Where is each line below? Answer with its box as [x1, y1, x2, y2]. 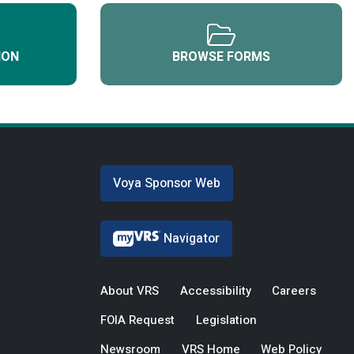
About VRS [100, 281, 159, 299]
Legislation [195, 311, 257, 329]
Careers [272, 281, 316, 299]
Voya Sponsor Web [113, 174, 220, 193]
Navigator [164, 229, 220, 248]
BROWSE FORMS [172, 47, 270, 66]
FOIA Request [100, 311, 175, 329]
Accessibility [179, 281, 251, 299]
